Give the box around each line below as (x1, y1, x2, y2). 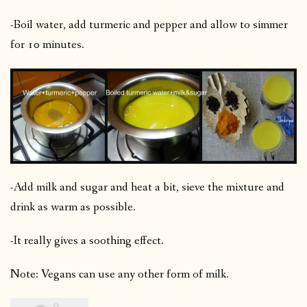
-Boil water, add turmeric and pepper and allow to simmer (10, 16, 288, 33)
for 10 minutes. (10, 36, 84, 53)
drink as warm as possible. (10, 199, 136, 216)
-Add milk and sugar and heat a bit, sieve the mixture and (10, 180, 284, 196)
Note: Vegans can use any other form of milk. (10, 267, 229, 283)
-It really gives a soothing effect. (10, 233, 164, 249)
